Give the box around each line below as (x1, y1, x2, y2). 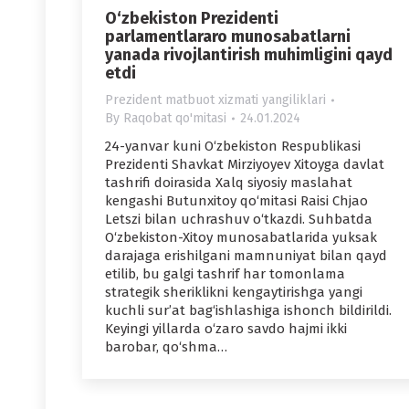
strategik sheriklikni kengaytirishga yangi (105, 284, 362, 301)
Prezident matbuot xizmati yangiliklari (105, 92, 326, 109)
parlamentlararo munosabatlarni (105, 26, 351, 47)
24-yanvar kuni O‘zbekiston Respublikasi (105, 138, 361, 155)
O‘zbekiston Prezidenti (105, 8, 278, 29)
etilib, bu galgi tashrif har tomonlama (105, 266, 345, 283)
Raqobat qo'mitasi (123, 110, 226, 127)
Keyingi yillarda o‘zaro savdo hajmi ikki (105, 320, 347, 338)
